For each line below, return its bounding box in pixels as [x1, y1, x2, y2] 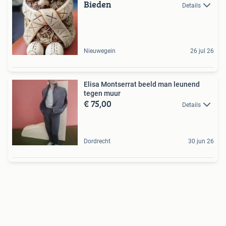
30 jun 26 [188, 138, 214, 145]
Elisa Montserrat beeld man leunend [84, 80, 200, 88]
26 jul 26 [190, 47, 214, 54]
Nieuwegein [84, 47, 116, 54]
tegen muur [84, 89, 121, 97]
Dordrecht [84, 138, 110, 145]
